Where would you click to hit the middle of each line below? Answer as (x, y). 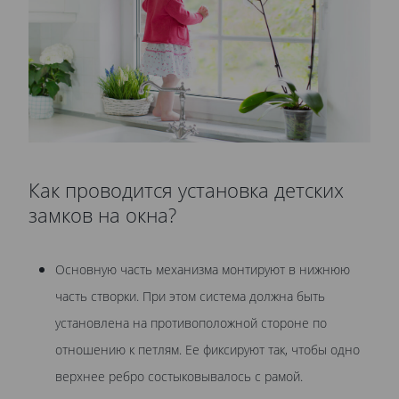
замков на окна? (102, 215)
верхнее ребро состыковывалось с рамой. (179, 376)
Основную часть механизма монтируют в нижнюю (203, 269)
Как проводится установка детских (186, 190)
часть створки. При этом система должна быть (190, 296)
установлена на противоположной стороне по (191, 322)
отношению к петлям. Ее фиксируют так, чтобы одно (208, 349)
